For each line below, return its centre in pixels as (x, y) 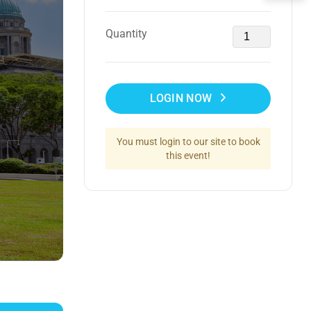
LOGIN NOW (181, 98)
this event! (188, 155)
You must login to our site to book (188, 142)
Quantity (126, 34)
